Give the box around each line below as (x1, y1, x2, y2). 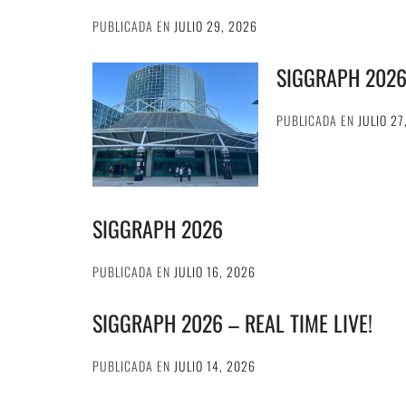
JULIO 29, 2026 (174, 16, 257, 35)
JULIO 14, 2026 (174, 356, 256, 376)
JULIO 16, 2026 (174, 262, 256, 282)
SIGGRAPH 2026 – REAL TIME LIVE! (92, 306, 372, 340)
